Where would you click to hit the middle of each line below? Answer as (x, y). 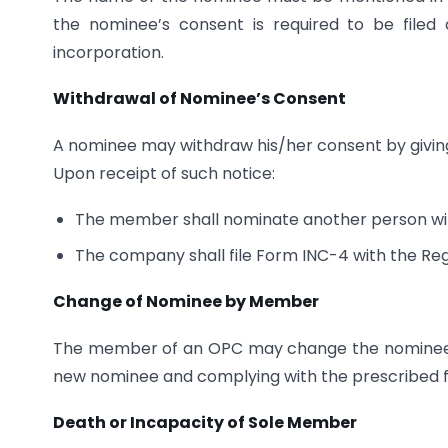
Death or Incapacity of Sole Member (205, 423)
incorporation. (108, 52)
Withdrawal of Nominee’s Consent (199, 99)
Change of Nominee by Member (186, 302)
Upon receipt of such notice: (164, 173)
